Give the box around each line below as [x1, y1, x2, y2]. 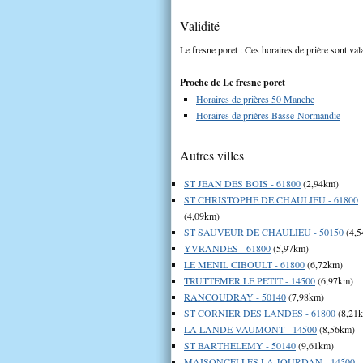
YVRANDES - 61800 [184, 241, 271, 254]
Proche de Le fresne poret [180, 75, 285, 89]
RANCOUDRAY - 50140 [184, 289, 286, 303]
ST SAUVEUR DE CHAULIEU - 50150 [184, 224, 344, 238]
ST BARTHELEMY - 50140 [184, 338, 296, 352]
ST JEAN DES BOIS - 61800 [184, 176, 301, 190]
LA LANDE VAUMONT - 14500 [184, 322, 317, 335]
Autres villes [180, 146, 244, 164]
